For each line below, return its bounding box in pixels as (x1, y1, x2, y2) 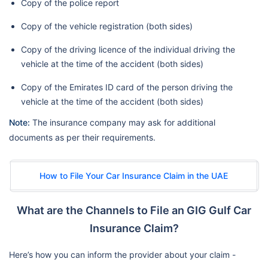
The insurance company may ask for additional (30, 117, 215, 127)
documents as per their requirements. (9, 132, 156, 142)
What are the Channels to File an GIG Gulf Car (17, 203, 251, 217)
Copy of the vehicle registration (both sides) (21, 20, 193, 31)
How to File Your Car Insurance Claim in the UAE (39, 170, 228, 181)
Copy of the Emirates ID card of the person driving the (21, 81, 233, 92)
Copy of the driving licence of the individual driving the (21, 44, 235, 54)
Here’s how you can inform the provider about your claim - (9, 249, 236, 260)
